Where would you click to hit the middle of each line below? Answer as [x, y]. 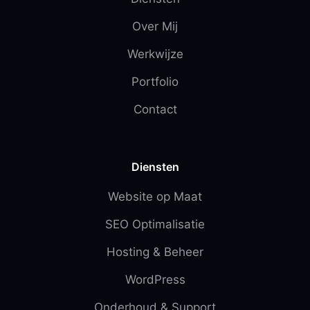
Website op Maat [155, 196]
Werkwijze [155, 54]
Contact [155, 109]
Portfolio [155, 81]
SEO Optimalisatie [155, 224]
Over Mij [155, 26]
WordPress [155, 279]
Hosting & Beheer [155, 252]
